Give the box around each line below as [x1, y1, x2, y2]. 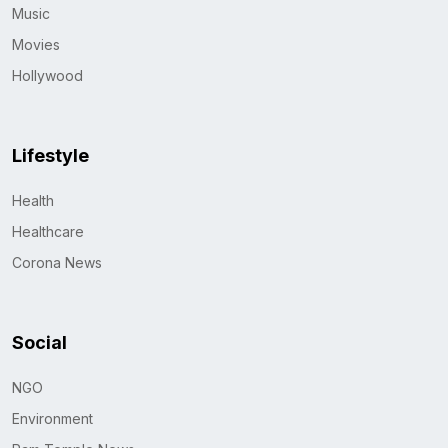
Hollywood [12, 66, 83, 84]
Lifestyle [12, 144, 89, 166]
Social [12, 331, 67, 353]
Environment [12, 409, 93, 427]
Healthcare [12, 222, 84, 240]
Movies [12, 35, 60, 53]
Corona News [12, 253, 102, 271]
